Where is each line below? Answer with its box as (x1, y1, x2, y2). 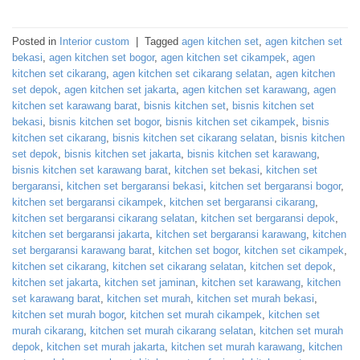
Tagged (145, 35, 182, 47)
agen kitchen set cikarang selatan (112, 67, 269, 80)
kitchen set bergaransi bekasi (67, 179, 203, 192)
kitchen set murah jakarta (47, 340, 165, 353)
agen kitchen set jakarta (64, 83, 176, 96)
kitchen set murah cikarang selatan (90, 324, 253, 337)
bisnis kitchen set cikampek (166, 115, 296, 128)
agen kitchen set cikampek (161, 51, 286, 63)
